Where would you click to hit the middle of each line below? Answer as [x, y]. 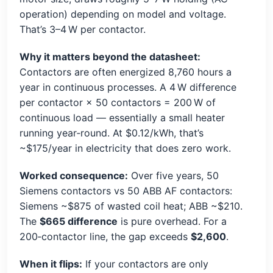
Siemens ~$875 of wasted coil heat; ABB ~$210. [131, 206]
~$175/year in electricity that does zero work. [125, 148]
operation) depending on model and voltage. [123, 14]
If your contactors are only [145, 264]
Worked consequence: [74, 176]
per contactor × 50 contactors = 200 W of [118, 103]
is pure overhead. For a [172, 222]
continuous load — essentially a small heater [122, 118]
